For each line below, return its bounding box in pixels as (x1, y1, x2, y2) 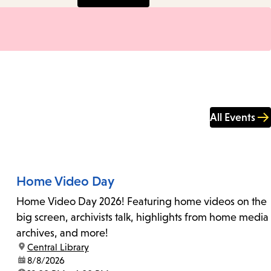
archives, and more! (16, 227, 108, 240)
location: (16, 242, 52, 253)
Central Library (27, 242, 89, 253)
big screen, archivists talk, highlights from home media (16, 211, 269, 224)
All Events (210, 111, 255, 124)
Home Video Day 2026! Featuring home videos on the (16, 195, 267, 208)
